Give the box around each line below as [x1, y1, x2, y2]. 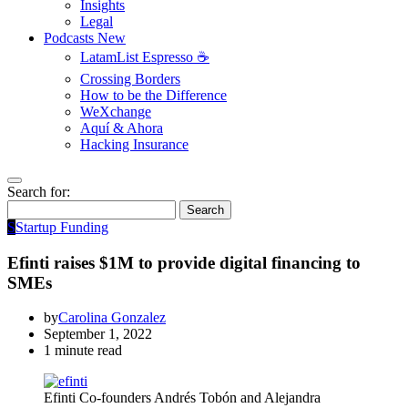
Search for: [7, 184, 70, 199]
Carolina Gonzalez [58, 310, 166, 326]
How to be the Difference [80, 87, 227, 103]
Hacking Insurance [80, 137, 189, 152]
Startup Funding [15, 219, 108, 235]
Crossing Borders [80, 71, 180, 87]
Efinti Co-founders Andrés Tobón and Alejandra [44, 390, 321, 406]
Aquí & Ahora [80, 120, 163, 136]
